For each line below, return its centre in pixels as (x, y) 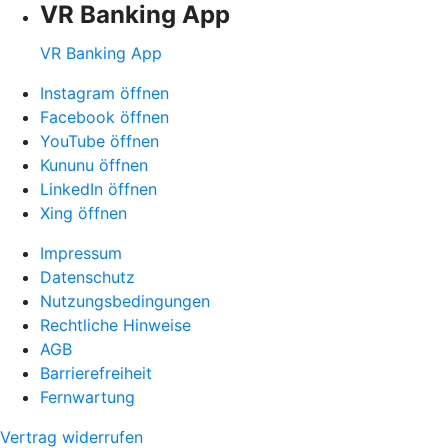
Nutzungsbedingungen (125, 301)
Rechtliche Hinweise (115, 325)
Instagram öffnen (104, 93)
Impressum (81, 253)
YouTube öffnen (99, 141)
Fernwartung (87, 397)
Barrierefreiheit (96, 373)
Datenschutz (87, 277)
